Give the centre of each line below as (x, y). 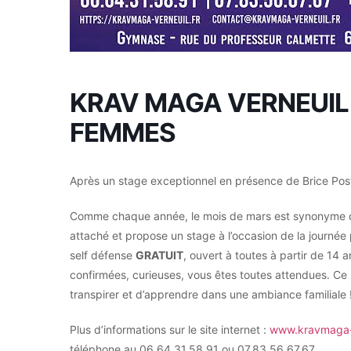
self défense (103, 255)
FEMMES (123, 132)
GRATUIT (159, 255)
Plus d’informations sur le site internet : (170, 329)
